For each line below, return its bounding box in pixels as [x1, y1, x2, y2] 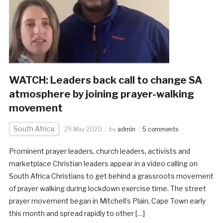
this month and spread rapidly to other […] [8, 209, 145, 218]
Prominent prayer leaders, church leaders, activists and [8, 146, 190, 155]
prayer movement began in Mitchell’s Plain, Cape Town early [8, 196, 206, 205]
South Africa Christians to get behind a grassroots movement [8, 171, 214, 180]
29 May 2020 [64, 125, 102, 133]
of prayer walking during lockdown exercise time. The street [8, 184, 206, 193]
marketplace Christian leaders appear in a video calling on [8, 159, 198, 168]
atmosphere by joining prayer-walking [8, 88, 194, 100]
